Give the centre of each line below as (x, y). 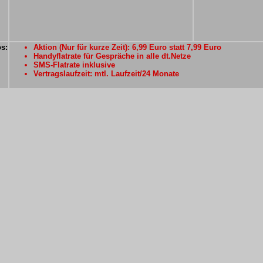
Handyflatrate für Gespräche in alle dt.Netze (112, 56)
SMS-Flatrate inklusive (74, 65)
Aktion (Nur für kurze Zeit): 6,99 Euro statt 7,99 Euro (127, 47)
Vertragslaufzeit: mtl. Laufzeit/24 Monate (106, 74)
